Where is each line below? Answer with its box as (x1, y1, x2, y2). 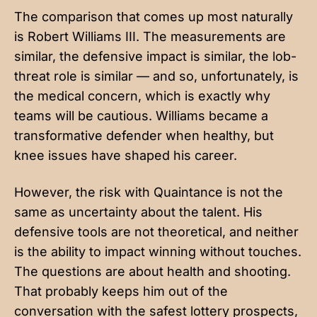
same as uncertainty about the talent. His (14, 204, 263, 219)
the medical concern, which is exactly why (14, 88, 270, 103)
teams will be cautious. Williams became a (14, 108, 268, 123)
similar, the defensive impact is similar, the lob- (14, 48, 296, 64)
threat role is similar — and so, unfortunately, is (14, 68, 299, 83)
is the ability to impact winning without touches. (14, 243, 301, 259)
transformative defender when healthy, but (14, 127, 274, 143)
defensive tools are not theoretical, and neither (14, 224, 299, 239)
